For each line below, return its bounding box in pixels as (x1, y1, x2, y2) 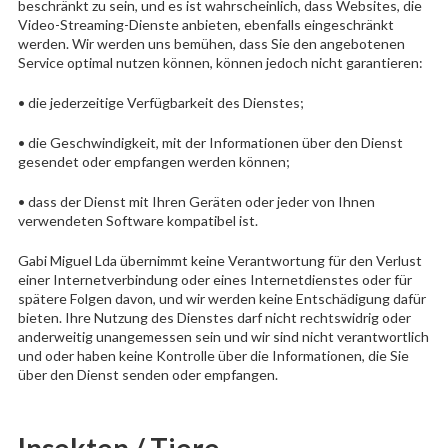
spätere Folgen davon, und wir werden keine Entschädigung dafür (17, 289, 426, 307)
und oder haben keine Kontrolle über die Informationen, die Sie (17, 346, 409, 364)
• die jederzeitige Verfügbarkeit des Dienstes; (17, 93, 304, 111)
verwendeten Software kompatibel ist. (17, 211, 258, 229)
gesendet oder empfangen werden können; (17, 152, 290, 170)
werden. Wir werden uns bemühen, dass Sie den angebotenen (17, 34, 405, 52)
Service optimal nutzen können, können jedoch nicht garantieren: (17, 53, 423, 71)
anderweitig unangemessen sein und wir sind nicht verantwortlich (17, 327, 429, 345)
